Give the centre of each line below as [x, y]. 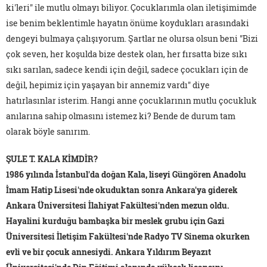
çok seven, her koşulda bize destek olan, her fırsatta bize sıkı [127, 54]
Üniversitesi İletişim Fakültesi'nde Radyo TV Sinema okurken [128, 236]
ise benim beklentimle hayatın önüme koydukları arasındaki [128, 23]
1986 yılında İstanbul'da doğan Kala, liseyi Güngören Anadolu [126, 174]
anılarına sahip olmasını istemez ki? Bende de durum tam [121, 116]
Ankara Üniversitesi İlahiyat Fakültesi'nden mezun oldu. [118, 205]
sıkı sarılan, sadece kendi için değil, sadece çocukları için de [127, 69]
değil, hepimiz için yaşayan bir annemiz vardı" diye [108, 85]
